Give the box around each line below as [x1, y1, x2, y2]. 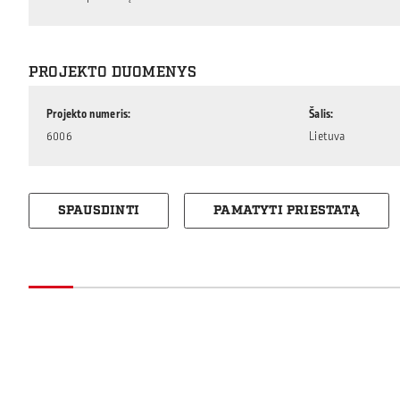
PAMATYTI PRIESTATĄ [213, 202, 360, 219]
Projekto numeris [46, 106, 129, 122]
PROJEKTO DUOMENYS [29, 63, 197, 81]
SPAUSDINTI [58, 202, 139, 219]
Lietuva [309, 129, 346, 145]
